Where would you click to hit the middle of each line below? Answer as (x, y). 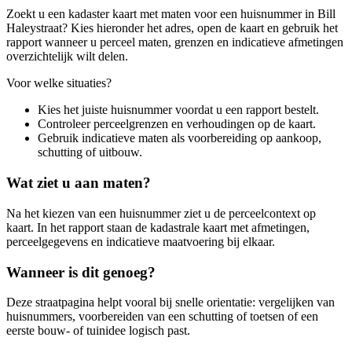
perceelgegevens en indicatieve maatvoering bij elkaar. (141, 241)
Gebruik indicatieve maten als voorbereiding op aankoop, (180, 138)
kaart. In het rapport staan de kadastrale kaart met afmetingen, (158, 227)
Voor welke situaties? (59, 83)
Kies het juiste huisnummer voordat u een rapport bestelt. (178, 110)
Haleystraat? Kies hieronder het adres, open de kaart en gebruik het (172, 28)
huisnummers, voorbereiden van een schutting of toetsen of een (162, 317)
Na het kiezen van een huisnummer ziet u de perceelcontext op (161, 213)
